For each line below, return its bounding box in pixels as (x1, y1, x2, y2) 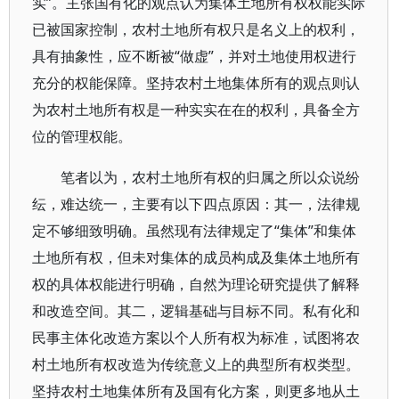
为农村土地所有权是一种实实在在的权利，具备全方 (32, 100, 360, 119)
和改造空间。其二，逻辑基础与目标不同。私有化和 (32, 301, 360, 321)
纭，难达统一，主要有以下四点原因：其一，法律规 (32, 194, 360, 214)
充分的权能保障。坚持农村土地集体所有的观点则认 (32, 73, 360, 93)
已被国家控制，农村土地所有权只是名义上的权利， (32, 20, 360, 39)
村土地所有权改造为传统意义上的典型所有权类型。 (32, 354, 360, 374)
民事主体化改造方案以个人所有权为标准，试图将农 (32, 328, 360, 347)
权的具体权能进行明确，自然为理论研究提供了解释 (32, 274, 360, 294)
